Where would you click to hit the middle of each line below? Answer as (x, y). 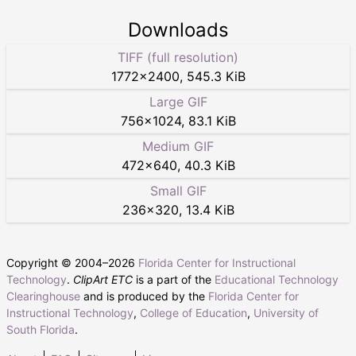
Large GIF (178, 102)
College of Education (193, 313)
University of (286, 313)
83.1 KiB (212, 121)
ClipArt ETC (103, 280)
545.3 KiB (216, 77)
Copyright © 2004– (57, 263)
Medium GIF (178, 147)
